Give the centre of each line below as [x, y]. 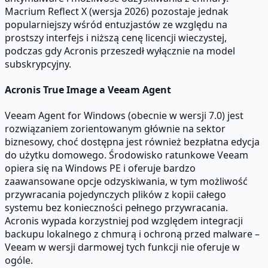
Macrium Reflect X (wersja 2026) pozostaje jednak [117, 11]
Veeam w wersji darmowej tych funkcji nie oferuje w [122, 247]
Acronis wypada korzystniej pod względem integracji [124, 221]
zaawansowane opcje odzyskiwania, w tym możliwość [126, 182]
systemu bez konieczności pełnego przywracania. [116, 208]
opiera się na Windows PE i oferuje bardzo [100, 168]
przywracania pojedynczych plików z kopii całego [115, 195]
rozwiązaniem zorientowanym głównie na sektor [115, 129]
